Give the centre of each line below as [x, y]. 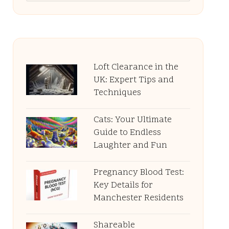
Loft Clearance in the [136, 67]
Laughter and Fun [130, 146]
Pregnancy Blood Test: [139, 173]
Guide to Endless [127, 133]
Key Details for [123, 186]
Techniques [117, 93]
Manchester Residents [138, 198]
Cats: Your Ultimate [132, 120]
